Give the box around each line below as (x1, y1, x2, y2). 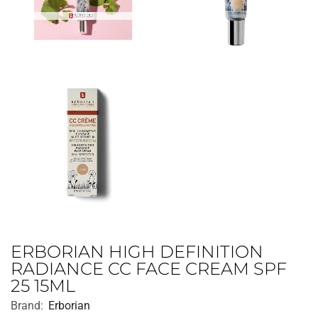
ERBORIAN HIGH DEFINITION (11, 241, 263, 263)
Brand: (11, 299, 43, 313)
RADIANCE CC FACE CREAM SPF (11, 258, 287, 280)
